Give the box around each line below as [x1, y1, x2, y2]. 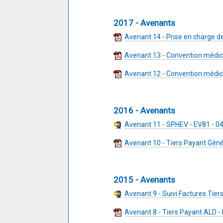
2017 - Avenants [113, 18, 175, 28]
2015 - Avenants [113, 175, 175, 185]
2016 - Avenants [113, 106, 175, 115]
